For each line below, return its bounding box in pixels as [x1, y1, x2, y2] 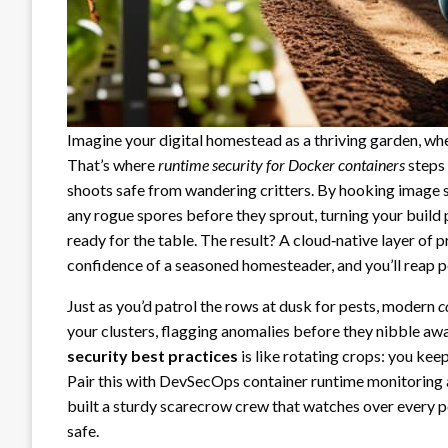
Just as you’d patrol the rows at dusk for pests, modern [67, 295, 438, 315]
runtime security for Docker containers [158, 154, 405, 174]
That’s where [67, 154, 158, 174]
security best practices [67, 345, 238, 365]
